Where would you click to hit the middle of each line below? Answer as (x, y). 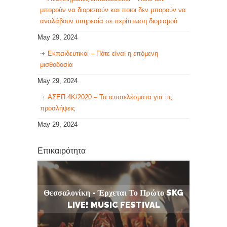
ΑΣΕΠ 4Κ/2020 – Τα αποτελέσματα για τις (110, 97)
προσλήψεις (58, 108)
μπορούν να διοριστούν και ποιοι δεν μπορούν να (113, 10)
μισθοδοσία (56, 65)
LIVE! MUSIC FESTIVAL (113, 205)
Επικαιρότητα (62, 151)
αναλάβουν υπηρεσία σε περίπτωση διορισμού (109, 21)
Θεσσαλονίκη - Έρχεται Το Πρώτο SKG (113, 193)
